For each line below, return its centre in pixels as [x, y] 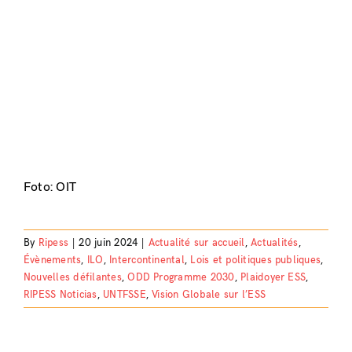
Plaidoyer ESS [273, 278]
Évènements [52, 260]
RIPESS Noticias [60, 295]
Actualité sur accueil [196, 243]
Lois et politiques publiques [256, 260]
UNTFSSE [125, 295]
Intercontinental [147, 260]
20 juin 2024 [108, 243]
